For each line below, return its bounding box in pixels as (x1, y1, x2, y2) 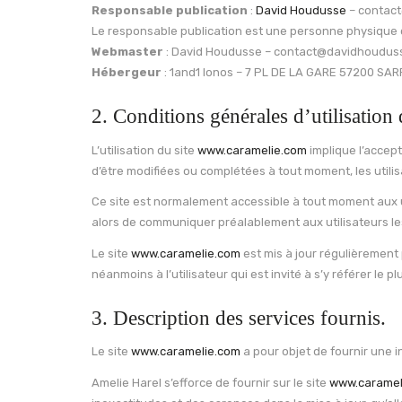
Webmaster (92, 45, 163, 58)
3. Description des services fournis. (92, 306, 386, 329)
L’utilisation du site (92, 143, 197, 157)
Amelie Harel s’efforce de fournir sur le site (92, 375, 329, 389)
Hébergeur (92, 66, 162, 79)
